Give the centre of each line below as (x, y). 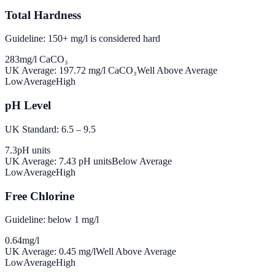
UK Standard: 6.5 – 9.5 (50, 129)
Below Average (142, 161)
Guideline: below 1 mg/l (52, 220)
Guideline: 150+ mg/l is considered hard (83, 39)
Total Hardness (43, 15)
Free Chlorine (40, 196)
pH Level (28, 106)
